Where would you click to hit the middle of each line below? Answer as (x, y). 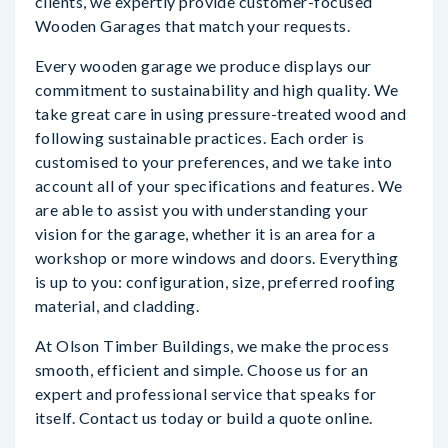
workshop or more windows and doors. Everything (217, 257)
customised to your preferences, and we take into (214, 161)
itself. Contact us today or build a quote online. (204, 417)
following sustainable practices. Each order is (200, 137)
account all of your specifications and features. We (219, 185)
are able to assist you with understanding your (202, 209)
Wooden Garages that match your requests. (193, 25)
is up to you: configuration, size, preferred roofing (215, 281)
